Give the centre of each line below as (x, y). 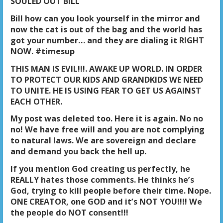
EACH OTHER (35, 101)
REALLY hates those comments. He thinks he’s (102, 180)
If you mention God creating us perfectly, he (100, 169)
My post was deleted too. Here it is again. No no (107, 119)
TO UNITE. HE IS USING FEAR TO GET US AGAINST (106, 90)
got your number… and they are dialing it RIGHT (107, 40)
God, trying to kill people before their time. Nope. (111, 191)
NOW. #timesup (42, 51)
